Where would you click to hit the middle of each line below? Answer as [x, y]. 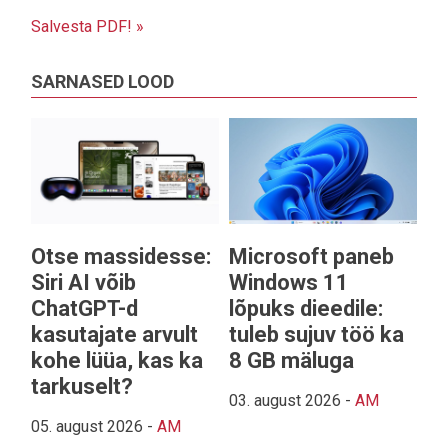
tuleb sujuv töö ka [316, 334]
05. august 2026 [87, 426]
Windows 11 [289, 282]
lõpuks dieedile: [306, 308]
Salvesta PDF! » [87, 27]
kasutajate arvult [114, 334]
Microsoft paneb [311, 256]
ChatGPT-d [84, 308]
